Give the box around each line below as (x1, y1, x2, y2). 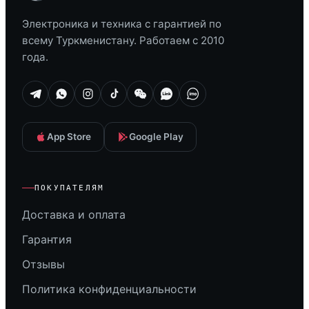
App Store (47, 131, 91, 143)
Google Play (129, 131, 183, 143)
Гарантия (22, 232, 72, 247)
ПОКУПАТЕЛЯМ (34, 183, 105, 193)
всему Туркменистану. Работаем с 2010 (22, 34, 224, 47)
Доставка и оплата (22, 208, 126, 222)
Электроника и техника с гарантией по (22, 17, 221, 30)
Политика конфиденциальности (22, 282, 197, 297)
